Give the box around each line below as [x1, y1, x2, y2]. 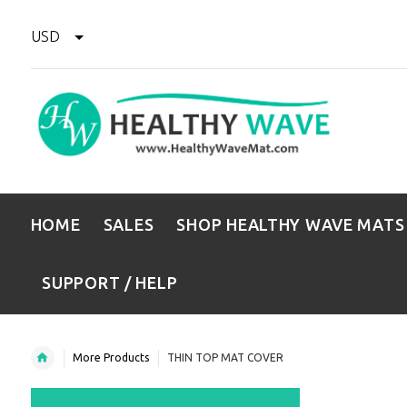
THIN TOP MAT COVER [166, 352, 283, 364]
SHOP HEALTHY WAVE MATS [176, 215, 405, 233]
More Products [72, 352, 149, 364]
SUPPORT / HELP [42, 273, 178, 293]
